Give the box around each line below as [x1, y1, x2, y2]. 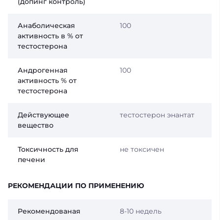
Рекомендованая [18, 206, 81, 216]
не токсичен [119, 144, 164, 154]
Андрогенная [18, 65, 68, 75]
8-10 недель [119, 206, 162, 216]
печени [18, 155, 45, 164]
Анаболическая [18, 21, 75, 30]
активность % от [18, 76, 77, 85]
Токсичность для [18, 144, 79, 154]
